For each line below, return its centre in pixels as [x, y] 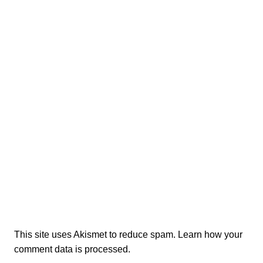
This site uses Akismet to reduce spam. [96, 234]
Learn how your [210, 234]
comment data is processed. [72, 249]
